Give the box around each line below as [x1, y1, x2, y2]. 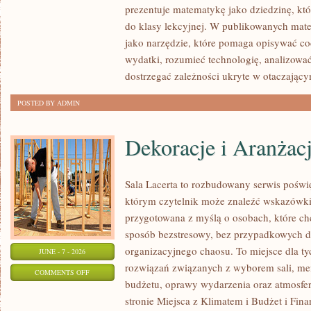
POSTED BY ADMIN [17, 98, 80, 108]
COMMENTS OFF [35, 267, 90, 277]
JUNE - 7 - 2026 [39, 246, 86, 256]
